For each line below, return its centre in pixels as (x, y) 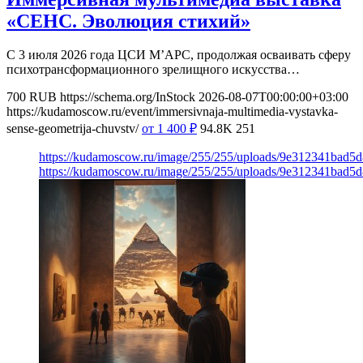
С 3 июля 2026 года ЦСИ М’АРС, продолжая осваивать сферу (179, 55)
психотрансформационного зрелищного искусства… (153, 70)
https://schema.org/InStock (128, 97)
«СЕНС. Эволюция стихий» (128, 21)
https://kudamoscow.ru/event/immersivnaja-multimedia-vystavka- (172, 112)
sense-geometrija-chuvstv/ (73, 129)
